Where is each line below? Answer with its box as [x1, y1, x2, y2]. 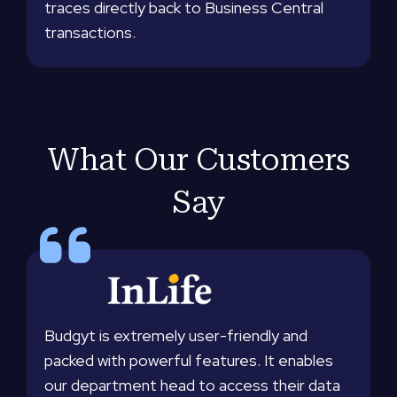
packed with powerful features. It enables [44, 349, 333, 370]
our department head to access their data [44, 374, 340, 395]
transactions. [44, 22, 136, 43]
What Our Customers [47, 141, 350, 178]
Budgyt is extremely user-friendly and [44, 324, 307, 346]
